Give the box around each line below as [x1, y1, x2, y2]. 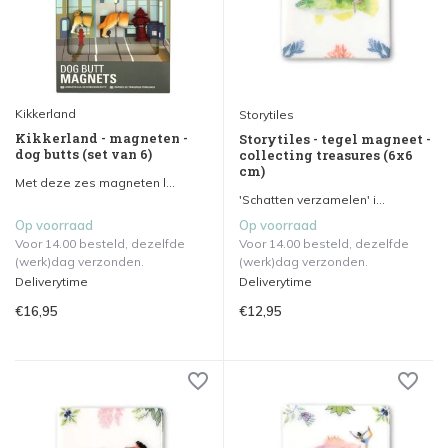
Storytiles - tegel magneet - [239, 130, 431, 149]
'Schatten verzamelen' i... [239, 192, 385, 208]
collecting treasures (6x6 [239, 146, 413, 165]
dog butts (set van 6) [15, 145, 152, 164]
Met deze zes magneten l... [15, 175, 175, 191]
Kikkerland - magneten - [15, 129, 188, 148]
